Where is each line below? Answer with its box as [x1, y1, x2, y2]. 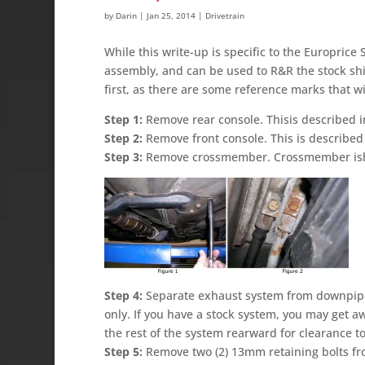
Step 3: [103, 148, 143, 165]
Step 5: [103, 343, 143, 359]
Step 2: [103, 130, 143, 146]
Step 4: [103, 287, 143, 303]
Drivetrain [204, 9, 244, 21]
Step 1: [103, 111, 143, 127]
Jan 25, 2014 [146, 9, 196, 21]
